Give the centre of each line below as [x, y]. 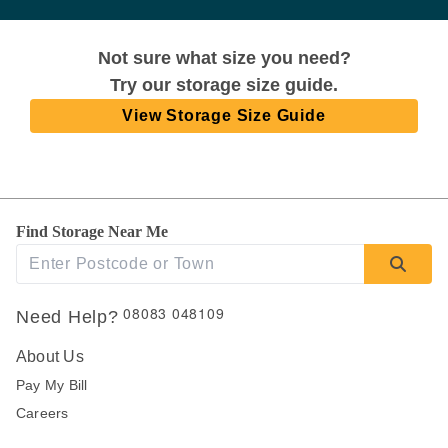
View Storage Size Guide [224, 116]
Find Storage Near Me [92, 232]
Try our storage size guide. [224, 85]
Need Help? [67, 317]
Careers [42, 413]
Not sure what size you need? [224, 58]
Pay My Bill [52, 385]
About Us [50, 357]
